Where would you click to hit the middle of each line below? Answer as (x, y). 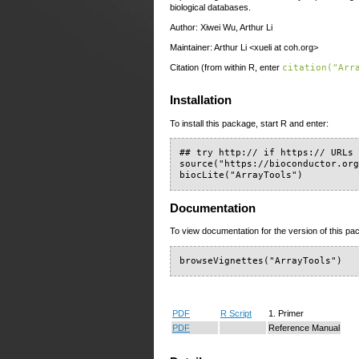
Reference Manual (304, 328)
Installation (201, 101)
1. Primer (286, 314)
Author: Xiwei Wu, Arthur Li (221, 27)
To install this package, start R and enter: (249, 123)
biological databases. (210, 7)
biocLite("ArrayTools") (242, 175)
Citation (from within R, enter (226, 68)
